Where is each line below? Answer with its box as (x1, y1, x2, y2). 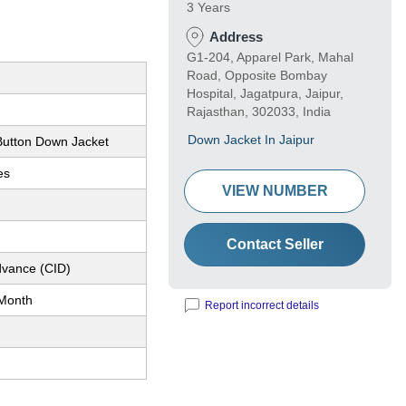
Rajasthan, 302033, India (187, 104, 331, 120)
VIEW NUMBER (221, 183, 328, 199)
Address (209, 29, 263, 45)
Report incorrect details (205, 299, 319, 313)
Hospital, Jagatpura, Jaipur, (187, 86, 343, 101)
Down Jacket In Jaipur (188, 132, 314, 148)
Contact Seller (226, 237, 324, 253)
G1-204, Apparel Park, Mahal (187, 50, 353, 65)
